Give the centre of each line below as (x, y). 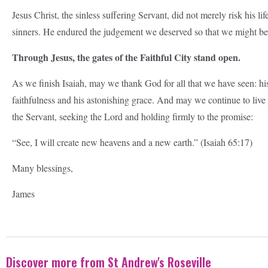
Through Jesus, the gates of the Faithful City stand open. (126, 57)
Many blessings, (42, 168)
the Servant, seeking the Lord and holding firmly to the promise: (133, 116)
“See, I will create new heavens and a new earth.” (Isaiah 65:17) (132, 142)
